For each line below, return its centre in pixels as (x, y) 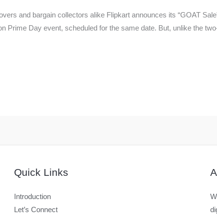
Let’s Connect (36, 210)
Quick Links (41, 172)
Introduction (32, 197)
